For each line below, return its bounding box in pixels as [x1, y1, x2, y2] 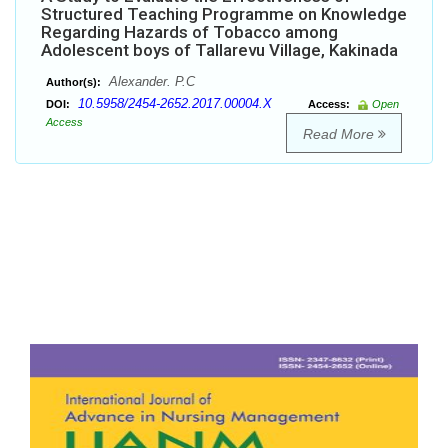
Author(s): [46, 76, 101, 89]
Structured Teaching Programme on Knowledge [41, 4, 407, 25]
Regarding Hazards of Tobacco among [41, 22, 338, 43]
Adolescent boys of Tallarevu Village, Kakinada [41, 40, 398, 61]
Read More [302, 126, 378, 143]
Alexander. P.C [105, 74, 195, 90]
